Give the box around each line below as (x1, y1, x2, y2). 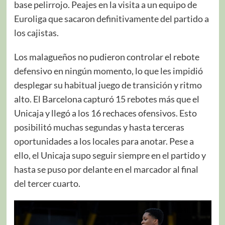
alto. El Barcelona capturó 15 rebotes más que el (14, 93, 199, 104)
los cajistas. (14, 27, 59, 38)
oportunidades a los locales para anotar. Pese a (14, 135, 194, 147)
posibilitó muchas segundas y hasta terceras (14, 121, 184, 133)
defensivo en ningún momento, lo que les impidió (14, 65, 203, 76)
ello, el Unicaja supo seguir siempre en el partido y (14, 149, 206, 161)
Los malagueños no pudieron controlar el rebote (14, 51, 199, 62)
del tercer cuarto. (14, 177, 80, 189)
